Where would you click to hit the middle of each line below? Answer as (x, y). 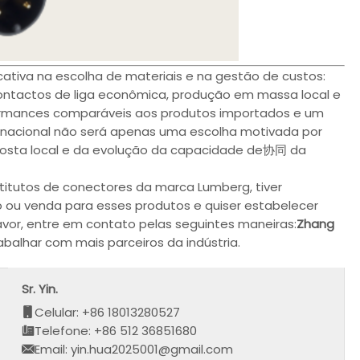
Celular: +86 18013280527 (108, 312)
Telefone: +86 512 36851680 (116, 330)
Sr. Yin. (40, 288)
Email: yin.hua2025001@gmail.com (134, 349)
